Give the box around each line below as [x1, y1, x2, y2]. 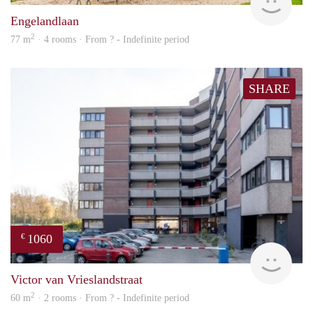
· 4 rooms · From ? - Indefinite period [35, 34, 189, 45]
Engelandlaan [10, 13, 79, 28]
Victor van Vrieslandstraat [10, 272, 143, 286]
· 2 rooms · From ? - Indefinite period [35, 292, 189, 303]
